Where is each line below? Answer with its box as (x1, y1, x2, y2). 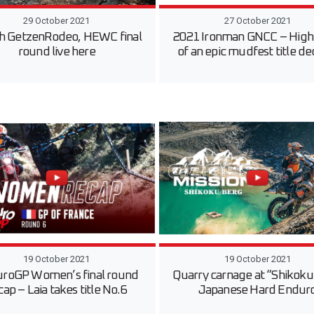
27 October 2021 (224, 15, 291, 26)
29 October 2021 (23, 15, 90, 26)
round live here (18, 45, 95, 58)
